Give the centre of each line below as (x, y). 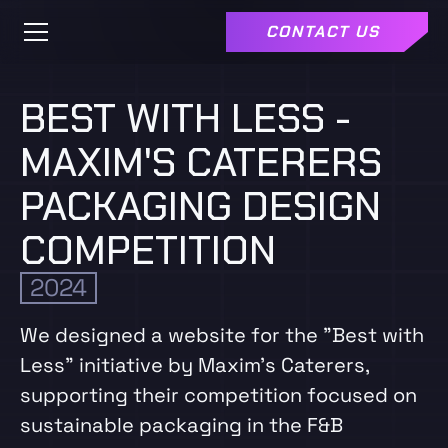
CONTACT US (323, 31)
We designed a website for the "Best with (222, 335)
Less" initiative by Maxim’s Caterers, (194, 365)
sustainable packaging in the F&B (181, 425)
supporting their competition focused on (218, 395)
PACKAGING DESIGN (200, 206)
